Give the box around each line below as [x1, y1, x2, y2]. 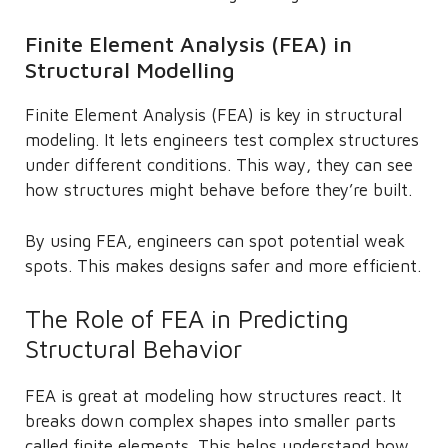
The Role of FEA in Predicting [25, 304, 349, 333]
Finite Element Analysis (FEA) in [25, 31, 352, 57]
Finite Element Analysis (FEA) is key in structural [25, 105, 402, 125]
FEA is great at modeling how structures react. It [25, 386, 402, 406]
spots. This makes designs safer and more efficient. [25, 255, 421, 276]
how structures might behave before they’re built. [25, 180, 412, 200]
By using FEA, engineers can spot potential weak [25, 230, 405, 251]
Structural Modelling [25, 57, 235, 83]
